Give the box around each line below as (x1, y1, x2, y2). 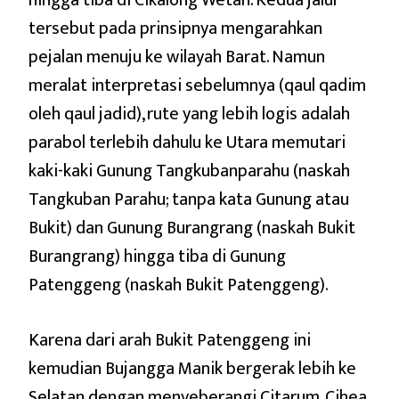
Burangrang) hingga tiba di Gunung (28, 240, 286, 272)
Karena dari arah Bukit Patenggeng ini (28, 324, 311, 355)
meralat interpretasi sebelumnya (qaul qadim (28, 69, 366, 101)
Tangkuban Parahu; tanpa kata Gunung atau (28, 183, 349, 215)
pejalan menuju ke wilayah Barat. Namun (28, 41, 325, 72)
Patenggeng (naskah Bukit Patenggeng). (28, 269, 329, 300)
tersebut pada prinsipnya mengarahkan (28, 12, 322, 44)
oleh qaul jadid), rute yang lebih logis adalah (28, 98, 350, 129)
